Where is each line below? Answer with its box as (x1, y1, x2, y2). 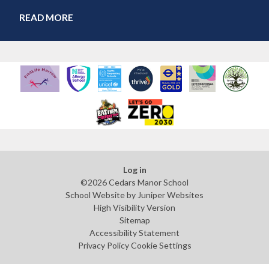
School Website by (65, 189, 138, 200)
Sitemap (119, 214, 150, 225)
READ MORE (19, 12, 74, 23)
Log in (122, 164, 147, 175)
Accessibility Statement (89, 227, 180, 238)
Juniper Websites (138, 189, 204, 200)
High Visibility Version (94, 202, 175, 213)
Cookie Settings (130, 240, 192, 250)
